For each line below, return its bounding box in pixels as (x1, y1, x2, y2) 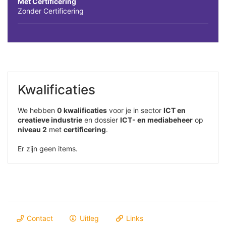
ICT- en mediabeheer (120, 116, 193, 125)
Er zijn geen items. (18, 144, 78, 153)
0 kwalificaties (57, 106, 107, 115)
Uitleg (78, 214, 99, 223)
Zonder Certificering (18, 7, 84, 16)
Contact (24, 214, 53, 223)
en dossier (82, 116, 120, 125)
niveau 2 (18, 125, 47, 134)
